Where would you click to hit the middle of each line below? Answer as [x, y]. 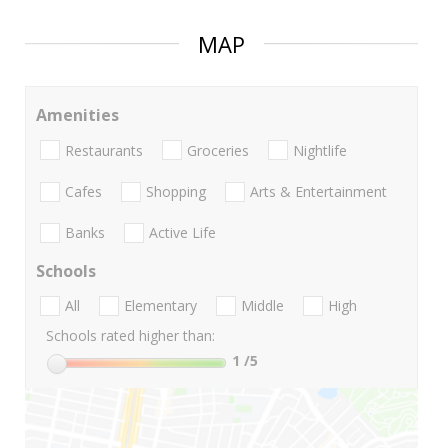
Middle [262, 306]
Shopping [176, 191]
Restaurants [104, 150]
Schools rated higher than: [130, 336]
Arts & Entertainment [318, 191]
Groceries [218, 150]
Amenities [77, 115]
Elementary [160, 306]
